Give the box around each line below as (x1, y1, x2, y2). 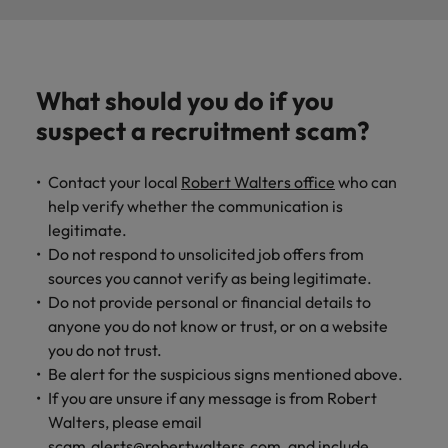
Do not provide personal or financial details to (48, 291, 371, 312)
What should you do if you (36, 84, 334, 117)
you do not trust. (48, 339, 162, 360)
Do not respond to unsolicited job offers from (48, 243, 364, 264)
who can (335, 171, 397, 192)
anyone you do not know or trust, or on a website (48, 315, 388, 336)
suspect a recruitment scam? (36, 114, 370, 147)
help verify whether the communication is (48, 195, 343, 216)
